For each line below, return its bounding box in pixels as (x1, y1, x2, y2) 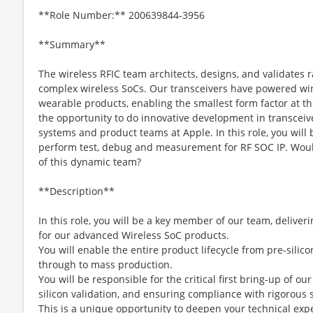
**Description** (38, 184, 115, 198)
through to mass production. (38, 257, 173, 271)
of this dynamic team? (38, 154, 141, 168)
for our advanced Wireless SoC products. (38, 228, 229, 242)
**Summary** (38, 37, 105, 51)
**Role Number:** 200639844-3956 (38, 8, 205, 22)
